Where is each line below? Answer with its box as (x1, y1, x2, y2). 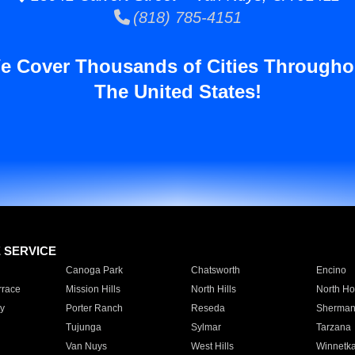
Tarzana (315, 322, 351, 333)
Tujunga (65, 322, 101, 333)
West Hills (190, 341, 234, 352)
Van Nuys (65, 341, 107, 352)
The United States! (94, 81, 261, 102)
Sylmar (190, 322, 221, 333)
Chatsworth (190, 265, 240, 276)
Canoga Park (65, 265, 123, 276)
